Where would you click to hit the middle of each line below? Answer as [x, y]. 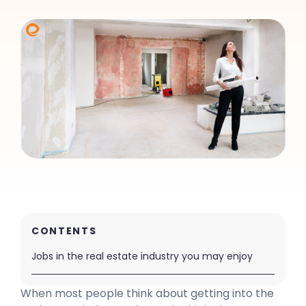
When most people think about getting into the [147, 293]
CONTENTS [64, 231]
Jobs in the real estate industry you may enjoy [142, 256]
